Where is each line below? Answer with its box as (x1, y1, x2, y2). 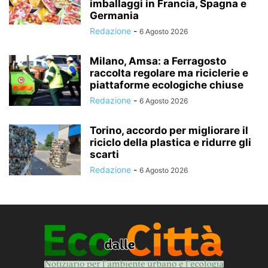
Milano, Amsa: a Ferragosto (90, 54, 226, 67)
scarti (90, 148, 119, 160)
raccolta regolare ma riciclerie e (90, 66, 248, 79)
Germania (90, 9, 139, 22)
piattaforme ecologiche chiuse (90, 78, 243, 91)
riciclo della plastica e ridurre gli (90, 136, 251, 148)
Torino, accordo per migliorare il (90, 124, 248, 136)
